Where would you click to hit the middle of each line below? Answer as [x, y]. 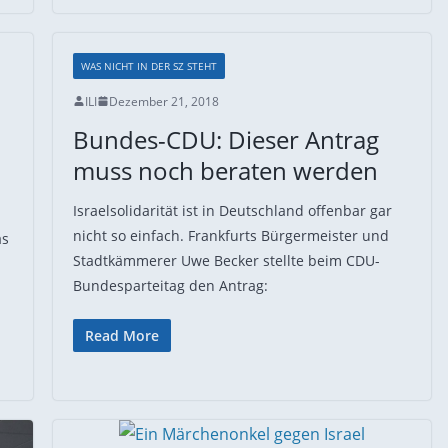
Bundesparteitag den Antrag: [170, 285]
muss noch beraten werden [225, 170]
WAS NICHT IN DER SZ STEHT [148, 65]
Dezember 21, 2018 [163, 101]
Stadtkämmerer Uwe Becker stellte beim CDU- [226, 260]
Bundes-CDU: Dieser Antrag [225, 139]
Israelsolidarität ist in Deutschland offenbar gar [232, 210]
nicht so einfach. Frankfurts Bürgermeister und [230, 235]
